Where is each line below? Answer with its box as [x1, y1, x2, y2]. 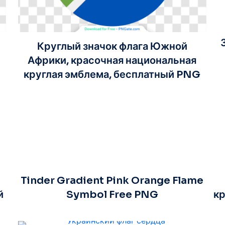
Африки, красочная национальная [28, 54, 197, 67]
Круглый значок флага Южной [37, 40, 187, 53]
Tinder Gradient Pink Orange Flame [21, 174, 204, 187]
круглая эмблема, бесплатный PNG [24, 68, 201, 81]
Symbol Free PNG [66, 188, 158, 201]
